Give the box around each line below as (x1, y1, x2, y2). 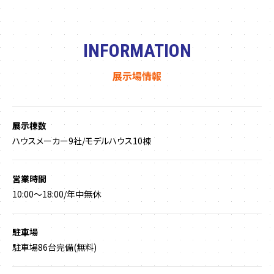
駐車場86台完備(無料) (12, 241, 97, 254)
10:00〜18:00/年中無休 (12, 188, 101, 201)
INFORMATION (83, 40, 191, 62)
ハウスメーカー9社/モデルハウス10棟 (12, 135, 151, 147)
